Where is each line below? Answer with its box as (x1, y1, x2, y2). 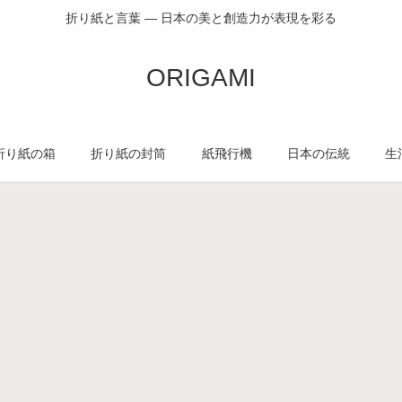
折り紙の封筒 (91, 146, 167, 162)
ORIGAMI (146, 63, 256, 92)
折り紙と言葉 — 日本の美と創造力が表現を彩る (66, 11, 336, 26)
